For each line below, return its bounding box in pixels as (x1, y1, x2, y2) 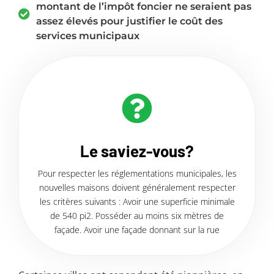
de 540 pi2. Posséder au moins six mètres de (50, 209, 224, 221)
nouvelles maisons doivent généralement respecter (39, 181, 235, 193)
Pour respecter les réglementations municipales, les (37, 167, 237, 179)
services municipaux (35, 29, 139, 42)
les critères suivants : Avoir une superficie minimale (39, 195, 235, 207)
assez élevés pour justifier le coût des (35, 15, 223, 27)
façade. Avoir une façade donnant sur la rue (54, 223, 220, 235)
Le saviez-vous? (80, 141, 194, 160)
